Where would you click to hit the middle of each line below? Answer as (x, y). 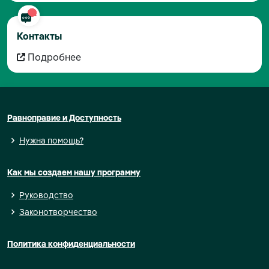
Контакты (39, 36)
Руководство (46, 195)
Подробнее (53, 57)
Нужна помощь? (51, 140)
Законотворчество (58, 212)
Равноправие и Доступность (64, 117)
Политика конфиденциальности (71, 243)
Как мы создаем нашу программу (74, 172)
